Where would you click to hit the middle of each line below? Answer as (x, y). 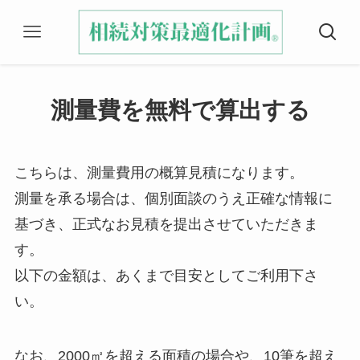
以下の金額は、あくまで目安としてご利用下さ (166, 276)
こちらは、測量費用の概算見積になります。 (159, 173)
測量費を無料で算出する (180, 110)
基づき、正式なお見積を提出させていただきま (166, 225)
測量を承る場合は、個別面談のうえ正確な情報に (173, 199)
